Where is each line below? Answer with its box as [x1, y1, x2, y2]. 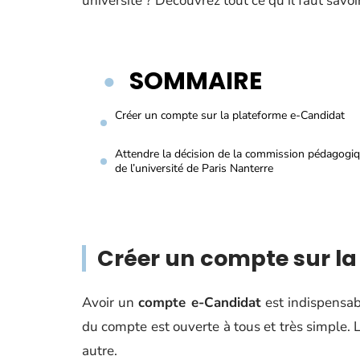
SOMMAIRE [129, 64, 262, 98]
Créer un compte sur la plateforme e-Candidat [115, 108, 345, 123]
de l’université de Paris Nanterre [115, 161, 273, 176]
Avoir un [82, 293, 139, 312]
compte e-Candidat [138, 293, 261, 312]
